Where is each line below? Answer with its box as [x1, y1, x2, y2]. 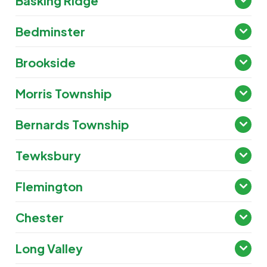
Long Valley [15, 241, 83, 256]
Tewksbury [15, 148, 82, 163]
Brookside [15, 55, 76, 70]
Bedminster [15, 24, 86, 39]
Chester [15, 210, 64, 225]
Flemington [15, 179, 83, 194]
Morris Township [15, 86, 113, 101]
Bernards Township [15, 117, 130, 132]
